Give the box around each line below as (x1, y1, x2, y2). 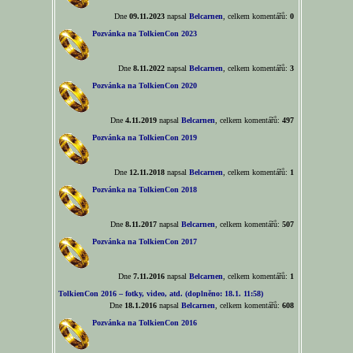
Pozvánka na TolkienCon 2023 (91, 29, 197, 38)
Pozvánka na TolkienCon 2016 (91, 318, 197, 327)
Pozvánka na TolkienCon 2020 (91, 81, 197, 90)
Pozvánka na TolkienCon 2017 (91, 237, 197, 246)
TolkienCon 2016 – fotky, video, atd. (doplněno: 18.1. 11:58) (58, 289, 263, 298)
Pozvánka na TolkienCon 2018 (91, 185, 197, 194)
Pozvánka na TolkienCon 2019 (91, 133, 197, 142)
